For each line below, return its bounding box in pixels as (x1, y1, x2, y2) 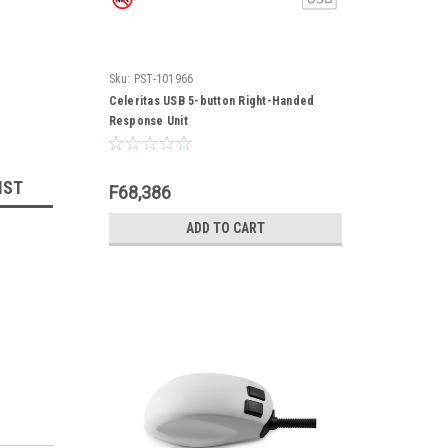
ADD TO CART (185, 220, 265, 236)
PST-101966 (133, 72, 194, 86)
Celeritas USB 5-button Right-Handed (108, 94, 315, 108)
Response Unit (108, 114, 188, 128)
